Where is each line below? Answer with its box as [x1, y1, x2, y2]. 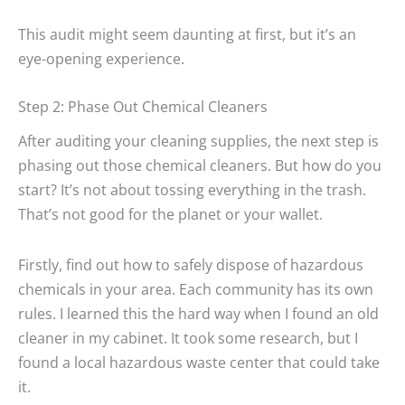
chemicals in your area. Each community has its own [18, 278, 373, 300]
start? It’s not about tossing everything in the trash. [18, 179, 366, 201]
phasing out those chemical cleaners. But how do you [18, 155, 381, 176]
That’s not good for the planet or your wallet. [18, 203, 323, 225]
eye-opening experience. [18, 48, 184, 70]
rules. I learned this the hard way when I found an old [18, 303, 379, 325]
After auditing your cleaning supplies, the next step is [18, 130, 379, 152]
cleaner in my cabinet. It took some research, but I [18, 327, 358, 349]
